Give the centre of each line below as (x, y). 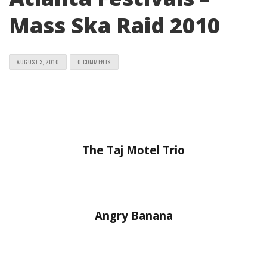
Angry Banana (133, 215)
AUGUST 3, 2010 (38, 62)
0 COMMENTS (94, 62)
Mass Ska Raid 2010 (114, 25)
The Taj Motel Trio (133, 150)
